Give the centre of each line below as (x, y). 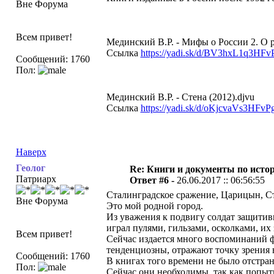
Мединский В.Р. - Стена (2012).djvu (180, 97)
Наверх (31, 152)
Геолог (30, 168)
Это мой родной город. (154, 206)
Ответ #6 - (153, 180)
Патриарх (36, 179)
